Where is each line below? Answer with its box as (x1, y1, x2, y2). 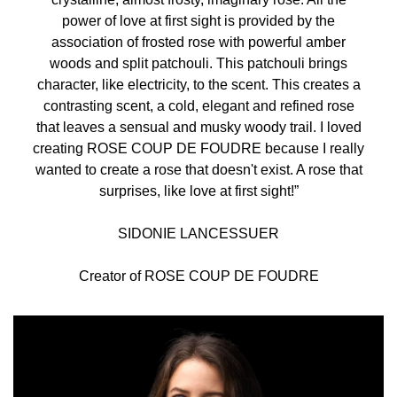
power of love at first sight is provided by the (62, 13, 335, 28)
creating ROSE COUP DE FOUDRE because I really (33, 141, 364, 156)
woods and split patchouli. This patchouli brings (50, 56, 347, 71)
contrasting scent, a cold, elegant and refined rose (43, 98, 354, 113)
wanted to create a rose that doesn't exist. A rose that (35, 162, 362, 177)
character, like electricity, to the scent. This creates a (36, 77, 361, 92)
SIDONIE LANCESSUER (118, 226, 279, 241)
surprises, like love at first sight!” (98, 183, 299, 198)
